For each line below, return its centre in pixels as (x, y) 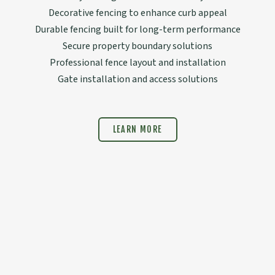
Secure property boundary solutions (137, 46)
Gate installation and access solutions (137, 79)
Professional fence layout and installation (137, 62)
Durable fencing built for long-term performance (137, 29)
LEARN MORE (137, 129)
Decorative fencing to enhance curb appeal (137, 13)
